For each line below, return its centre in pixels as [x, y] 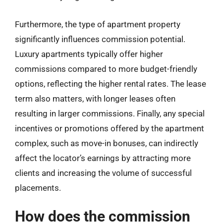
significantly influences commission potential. [100, 39]
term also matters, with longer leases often [95, 98]
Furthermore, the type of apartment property [98, 24]
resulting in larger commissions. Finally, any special [110, 113]
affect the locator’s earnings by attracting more [103, 158]
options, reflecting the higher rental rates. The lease [111, 83]
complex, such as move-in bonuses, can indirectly [107, 143]
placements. [38, 188]
